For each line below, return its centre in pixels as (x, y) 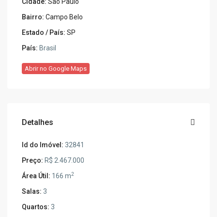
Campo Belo (64, 17)
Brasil (47, 48)
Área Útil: (36, 176)
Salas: (32, 192)
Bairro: (33, 17)
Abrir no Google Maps (56, 69)
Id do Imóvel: (43, 145)
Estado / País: (44, 33)
